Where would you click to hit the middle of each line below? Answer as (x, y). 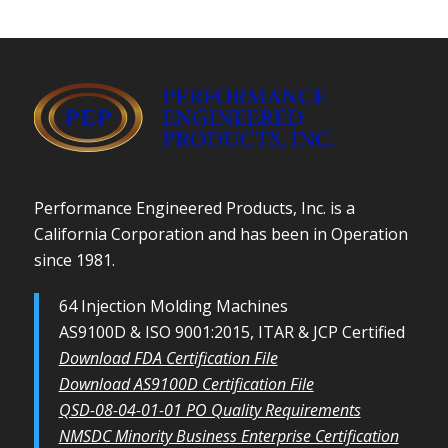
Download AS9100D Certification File (186, 383)
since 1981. (74, 259)
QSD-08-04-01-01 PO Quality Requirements (209, 409)
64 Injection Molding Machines (173, 305)
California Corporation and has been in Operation (220, 233)
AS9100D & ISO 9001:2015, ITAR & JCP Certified (231, 331)
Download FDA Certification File (168, 357)
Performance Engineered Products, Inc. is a (194, 207)
